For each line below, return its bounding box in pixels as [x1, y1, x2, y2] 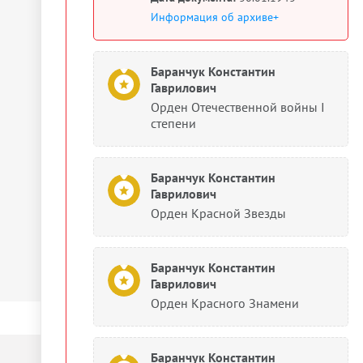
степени [151, 115, 196, 131]
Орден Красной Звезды [151, 205, 286, 221]
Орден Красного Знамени [151, 295, 299, 311]
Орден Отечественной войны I [151, 99, 325, 115]
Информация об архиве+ [151, 10, 279, 24]
